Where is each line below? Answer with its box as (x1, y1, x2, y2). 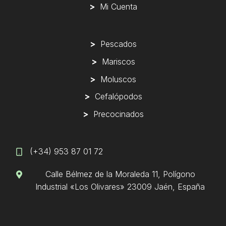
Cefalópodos (89, 91, 142, 102)
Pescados (95, 39, 137, 49)
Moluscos (95, 74, 136, 84)
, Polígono (157, 169, 195, 180)
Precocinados (88, 108, 144, 119)
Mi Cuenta (94, 1, 137, 12)
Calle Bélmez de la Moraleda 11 (45, 169, 158, 180)
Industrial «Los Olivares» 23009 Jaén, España (35, 182, 205, 192)
